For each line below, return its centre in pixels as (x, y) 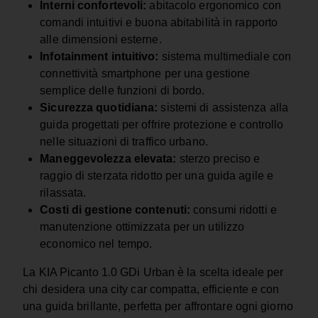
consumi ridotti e (234, 210)
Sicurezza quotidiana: (99, 108)
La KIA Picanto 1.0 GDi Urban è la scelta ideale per (153, 273)
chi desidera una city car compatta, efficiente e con (151, 290)
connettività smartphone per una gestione (145, 74)
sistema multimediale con (225, 57)
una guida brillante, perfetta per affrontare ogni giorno (158, 307)
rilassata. (63, 193)
